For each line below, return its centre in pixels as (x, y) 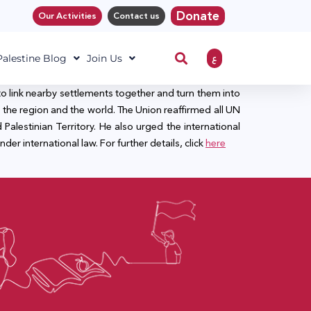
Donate (198, 16)
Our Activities (67, 16)
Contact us (136, 16)
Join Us (104, 58)
